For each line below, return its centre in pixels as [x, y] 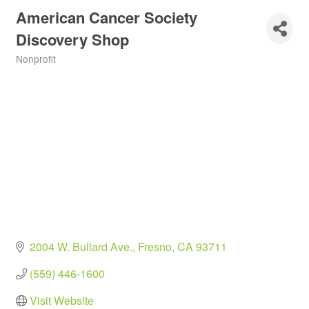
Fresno [155, 247]
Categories [38, 68]
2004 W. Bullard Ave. [81, 247]
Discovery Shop [72, 39]
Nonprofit [36, 59]
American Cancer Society [107, 17]
